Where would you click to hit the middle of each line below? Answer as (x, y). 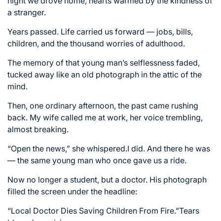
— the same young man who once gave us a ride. (97, 160)
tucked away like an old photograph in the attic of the (105, 74)
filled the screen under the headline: (72, 191)
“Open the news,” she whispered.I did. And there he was (109, 148)
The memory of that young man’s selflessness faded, (104, 62)
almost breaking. (38, 129)
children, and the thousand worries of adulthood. (96, 43)
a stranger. (27, 12)
